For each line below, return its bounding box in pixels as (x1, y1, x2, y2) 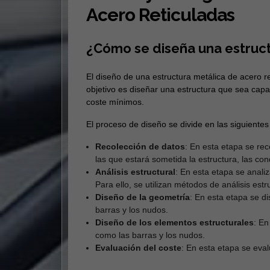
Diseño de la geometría (95, 192, 190, 202)
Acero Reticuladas (86, 4, 234, 26)
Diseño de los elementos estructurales (95, 218, 254, 228)
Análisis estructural (95, 167, 175, 177)
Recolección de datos (95, 142, 185, 152)
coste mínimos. (86, 97, 144, 107)
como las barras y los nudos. (95, 230, 205, 240)
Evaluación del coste (95, 243, 181, 253)
